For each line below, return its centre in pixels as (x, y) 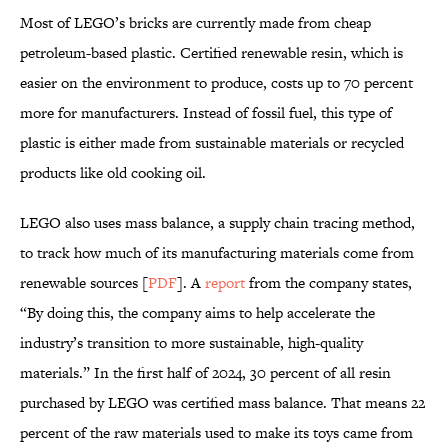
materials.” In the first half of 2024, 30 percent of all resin (205, 373)
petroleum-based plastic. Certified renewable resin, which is (211, 53)
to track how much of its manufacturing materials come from (217, 253)
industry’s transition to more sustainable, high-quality (191, 343)
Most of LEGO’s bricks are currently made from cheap (195, 23)
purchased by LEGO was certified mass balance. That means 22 (222, 403)
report (225, 283)
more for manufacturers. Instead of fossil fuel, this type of (206, 113)
